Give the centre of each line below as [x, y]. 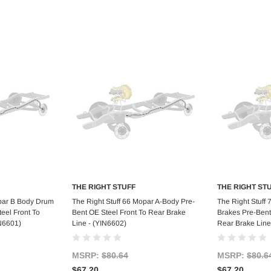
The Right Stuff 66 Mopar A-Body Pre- [133, 202]
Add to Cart [135, 200]
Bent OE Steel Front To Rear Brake [129, 213]
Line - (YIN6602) [99, 224]
